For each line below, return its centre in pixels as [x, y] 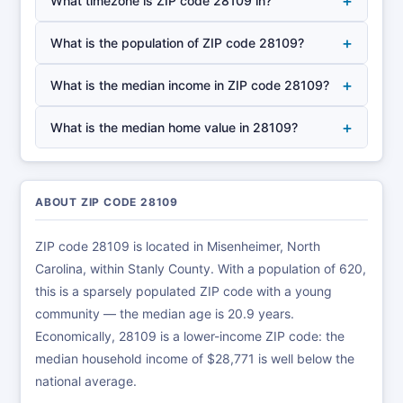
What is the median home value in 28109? [174, 127]
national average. [86, 381]
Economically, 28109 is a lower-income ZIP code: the [190, 336]
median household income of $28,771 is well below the [195, 358]
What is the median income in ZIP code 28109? [190, 85]
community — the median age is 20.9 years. [165, 313]
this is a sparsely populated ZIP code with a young [184, 291]
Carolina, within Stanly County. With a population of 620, [201, 269]
